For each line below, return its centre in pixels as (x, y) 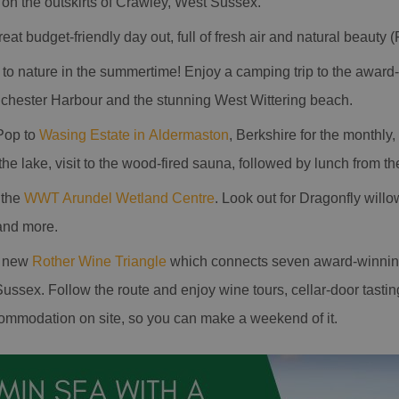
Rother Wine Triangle (99, 261)
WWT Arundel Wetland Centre (119, 198)
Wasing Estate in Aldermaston (134, 135)
